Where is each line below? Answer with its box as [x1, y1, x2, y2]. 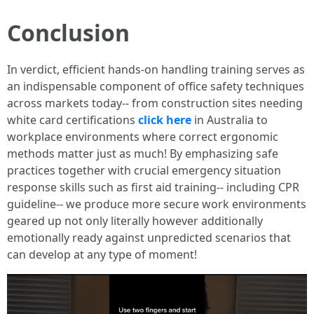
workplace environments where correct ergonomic [7, 128, 278, 144]
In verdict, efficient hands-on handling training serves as [7, 61, 305, 77]
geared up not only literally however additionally [7, 212, 263, 228]
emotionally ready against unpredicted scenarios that [7, 229, 291, 245]
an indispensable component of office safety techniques [7, 78, 304, 94]
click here [138, 111, 191, 128]
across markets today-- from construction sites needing [7, 95, 303, 111]
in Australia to [191, 111, 268, 128]
